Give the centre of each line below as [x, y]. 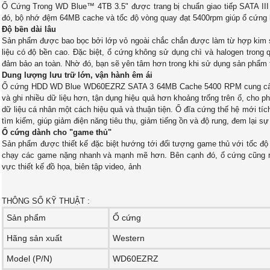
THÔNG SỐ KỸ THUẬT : [46, 201]
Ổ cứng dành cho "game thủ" [57, 132]
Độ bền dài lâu [29, 29]
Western [129, 238]
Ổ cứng [127, 218]
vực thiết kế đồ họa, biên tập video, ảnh [71, 167]
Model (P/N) [30, 259]
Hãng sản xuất [34, 238]
